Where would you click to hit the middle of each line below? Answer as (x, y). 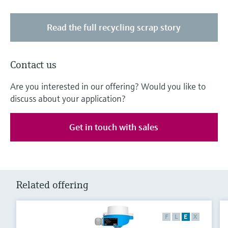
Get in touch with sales (114, 127)
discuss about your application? (68, 99)
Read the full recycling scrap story (114, 27)
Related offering (52, 185)
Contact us (33, 65)
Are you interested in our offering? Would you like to (108, 87)
